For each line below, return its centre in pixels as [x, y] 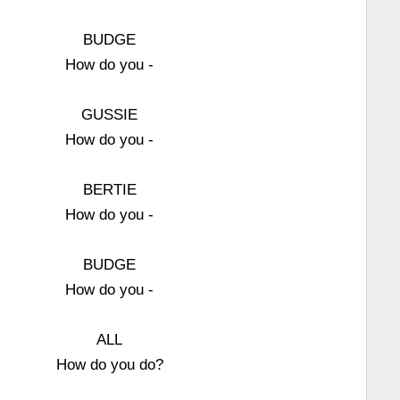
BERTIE [109, 189]
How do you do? [109, 364]
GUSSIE [110, 114]
